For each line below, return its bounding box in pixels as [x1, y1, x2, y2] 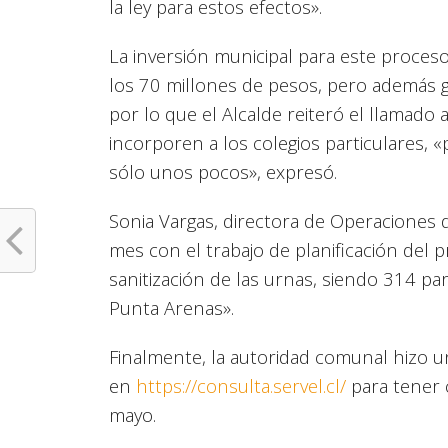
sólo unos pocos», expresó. [109, 159, 338, 185]
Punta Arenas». [109, 295, 235, 321]
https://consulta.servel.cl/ [136, 373, 347, 399]
